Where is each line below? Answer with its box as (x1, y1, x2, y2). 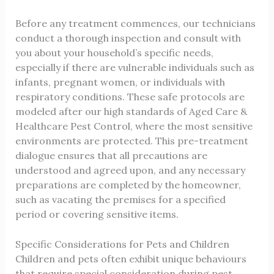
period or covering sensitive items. (15, 207, 179, 220)
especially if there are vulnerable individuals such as (15, 61, 254, 73)
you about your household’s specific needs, (15, 46, 213, 59)
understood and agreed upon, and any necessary (15, 163, 245, 176)
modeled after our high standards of (15, 105, 189, 117)
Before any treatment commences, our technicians (15, 17, 256, 29)
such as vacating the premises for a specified (15, 193, 226, 206)
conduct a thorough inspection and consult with (15, 31, 241, 44)
